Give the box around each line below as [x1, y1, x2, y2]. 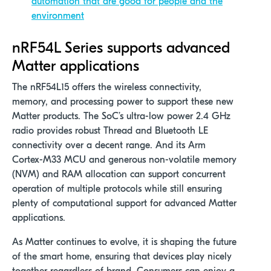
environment [31, 10, 84, 22]
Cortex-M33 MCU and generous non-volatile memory [12, 154, 237, 166]
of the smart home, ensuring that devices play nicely [12, 251, 232, 263]
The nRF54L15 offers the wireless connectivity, [12, 82, 201, 93]
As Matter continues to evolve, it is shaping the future [12, 237, 237, 248]
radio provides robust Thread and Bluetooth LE [12, 125, 208, 137]
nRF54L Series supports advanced [12, 39, 230, 57]
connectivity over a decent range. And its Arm [12, 140, 206, 151]
